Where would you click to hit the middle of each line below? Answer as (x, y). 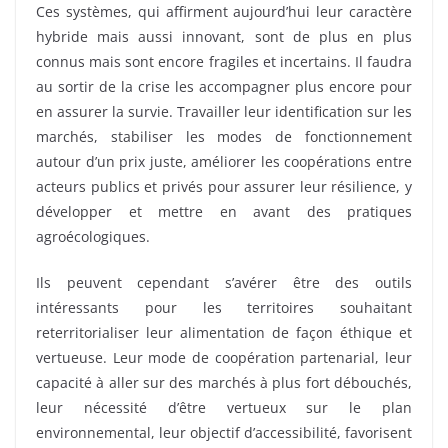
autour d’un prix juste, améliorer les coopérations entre (224, 161)
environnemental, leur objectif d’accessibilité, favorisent (224, 432)
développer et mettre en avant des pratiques (224, 211)
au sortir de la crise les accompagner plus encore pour (224, 86)
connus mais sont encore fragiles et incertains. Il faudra (224, 61)
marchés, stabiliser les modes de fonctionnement (224, 136)
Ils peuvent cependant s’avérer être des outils (224, 282)
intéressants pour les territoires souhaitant (224, 307)
